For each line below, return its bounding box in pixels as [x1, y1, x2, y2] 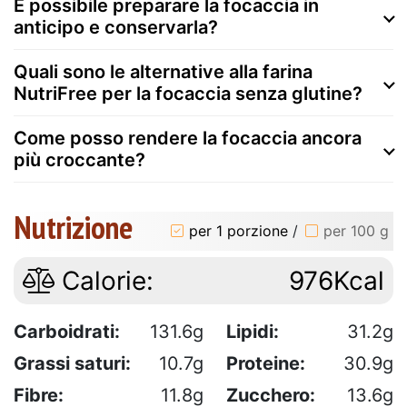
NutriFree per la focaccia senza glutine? [14, 82, 362, 104]
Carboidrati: [14, 320, 120, 342]
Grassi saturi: [14, 352, 131, 374]
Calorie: [55, 264, 154, 296]
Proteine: [226, 352, 305, 374]
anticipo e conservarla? [14, 15, 218, 38]
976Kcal [289, 264, 384, 296]
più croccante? [14, 148, 145, 171]
